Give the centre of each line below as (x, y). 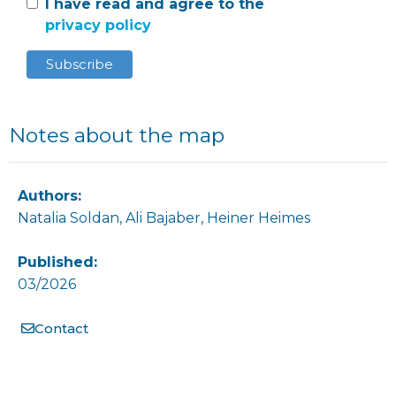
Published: (57, 263)
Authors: (49, 196)
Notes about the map (117, 136)
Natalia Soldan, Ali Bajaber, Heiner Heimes (164, 218)
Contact (61, 329)
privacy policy (98, 25)
